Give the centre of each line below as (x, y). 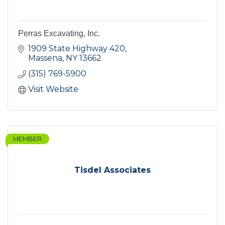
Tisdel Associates (113, 170)
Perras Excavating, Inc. (59, 34)
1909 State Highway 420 (77, 49)
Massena (45, 58)
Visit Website (53, 89)
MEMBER (27, 139)
